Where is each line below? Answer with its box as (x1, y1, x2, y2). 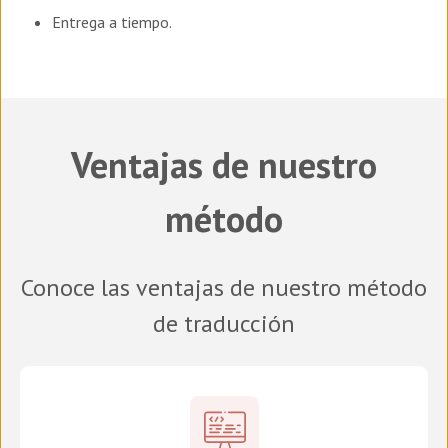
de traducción (153, 307, 295, 339)
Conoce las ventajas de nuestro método (21, 271, 427, 303)
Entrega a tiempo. (52, 11, 175, 32)
